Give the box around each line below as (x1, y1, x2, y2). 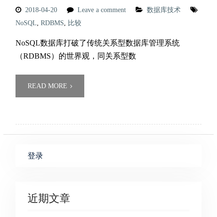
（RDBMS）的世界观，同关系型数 (15, 52, 136, 60)
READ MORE (27, 82, 67, 90)
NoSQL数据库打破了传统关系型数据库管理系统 (15, 39, 180, 47)
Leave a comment (77, 6, 126, 14)
